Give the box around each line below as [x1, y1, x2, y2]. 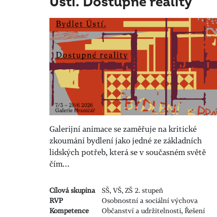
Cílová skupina [49, 186, 95, 195]
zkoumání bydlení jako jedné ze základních [49, 135, 202, 146]
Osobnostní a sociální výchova [101, 196, 198, 205]
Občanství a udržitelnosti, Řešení [101, 206, 205, 216]
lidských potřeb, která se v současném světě [49, 147, 206, 158]
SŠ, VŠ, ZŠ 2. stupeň [101, 186, 163, 195]
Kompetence [49, 206, 89, 216]
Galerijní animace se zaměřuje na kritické [49, 124, 197, 135]
